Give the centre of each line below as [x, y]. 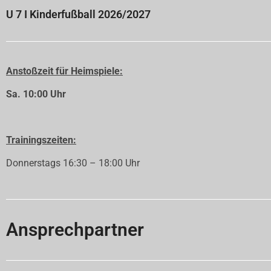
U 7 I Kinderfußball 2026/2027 [78, 15]
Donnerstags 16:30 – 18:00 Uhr [74, 163]
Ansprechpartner [75, 230]
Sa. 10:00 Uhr [36, 94]
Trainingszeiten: [41, 140]
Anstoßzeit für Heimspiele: [64, 71]
